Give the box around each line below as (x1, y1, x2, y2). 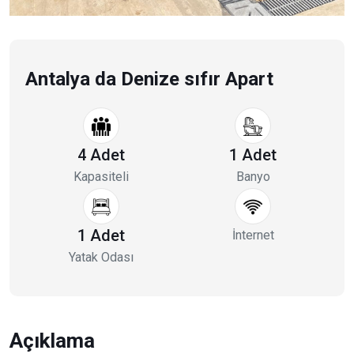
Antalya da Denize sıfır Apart (25, 67, 273, 90)
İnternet (232, 227, 274, 243)
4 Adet (77, 145, 125, 164)
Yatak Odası (69, 249, 134, 265)
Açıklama (9, 328, 95, 352)
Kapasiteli (73, 168, 129, 184)
